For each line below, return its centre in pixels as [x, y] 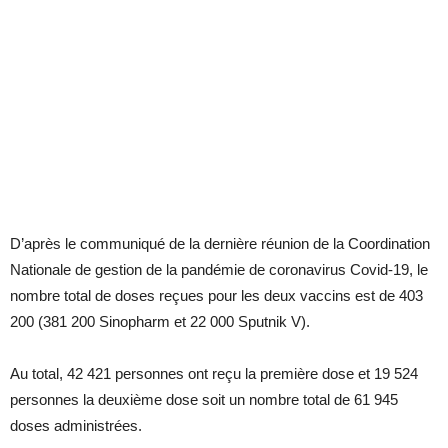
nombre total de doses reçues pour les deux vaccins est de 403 [216, 296]
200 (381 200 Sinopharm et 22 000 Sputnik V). [160, 322]
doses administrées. [76, 426]
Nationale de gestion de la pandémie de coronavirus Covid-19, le [219, 270]
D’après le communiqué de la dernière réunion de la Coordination [220, 244]
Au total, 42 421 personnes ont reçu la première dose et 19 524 [214, 374]
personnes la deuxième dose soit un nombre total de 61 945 [204, 400]
